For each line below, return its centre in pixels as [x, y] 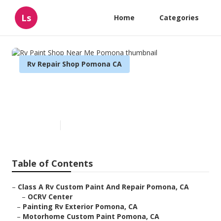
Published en [37, 125]
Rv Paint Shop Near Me [87, 89]
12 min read [82, 125]
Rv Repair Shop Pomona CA [74, 64]
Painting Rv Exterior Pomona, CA [80, 207]
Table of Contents [52, 164]
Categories [179, 18]
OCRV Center [50, 197]
